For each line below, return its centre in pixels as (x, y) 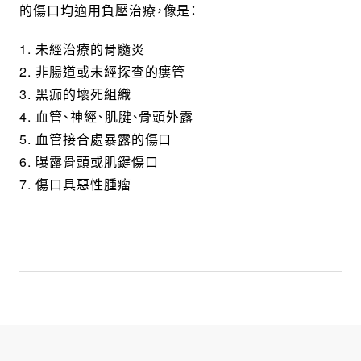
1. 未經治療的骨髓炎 (82, 48)
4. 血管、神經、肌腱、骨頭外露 (106, 116)
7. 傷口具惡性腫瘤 (75, 184)
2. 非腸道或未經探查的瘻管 (102, 71)
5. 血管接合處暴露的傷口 (95, 139)
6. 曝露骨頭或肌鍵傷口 (89, 161)
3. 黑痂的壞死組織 (75, 93)
